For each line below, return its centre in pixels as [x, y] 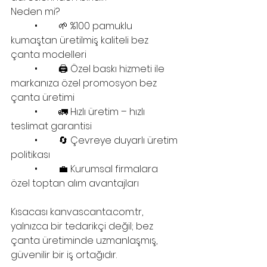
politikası [30, 154]
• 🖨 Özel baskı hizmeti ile [23, 69]
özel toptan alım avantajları [75, 183]
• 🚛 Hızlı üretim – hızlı [23, 111]
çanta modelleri [49, 54]
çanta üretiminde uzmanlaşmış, [85, 240]
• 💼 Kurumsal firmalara [23, 169]
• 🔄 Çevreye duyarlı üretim [23, 140]
